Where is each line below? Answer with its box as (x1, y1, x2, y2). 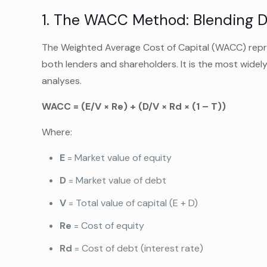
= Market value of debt (66, 174, 167, 187)
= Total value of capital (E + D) (66, 197, 198, 209)
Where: (42, 126, 73, 138)
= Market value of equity (65, 151, 172, 164)
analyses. (42, 74, 82, 87)
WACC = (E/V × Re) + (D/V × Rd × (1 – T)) (42, 100, 226, 113)
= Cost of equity (72, 219, 145, 232)
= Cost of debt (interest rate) (72, 242, 204, 254)
